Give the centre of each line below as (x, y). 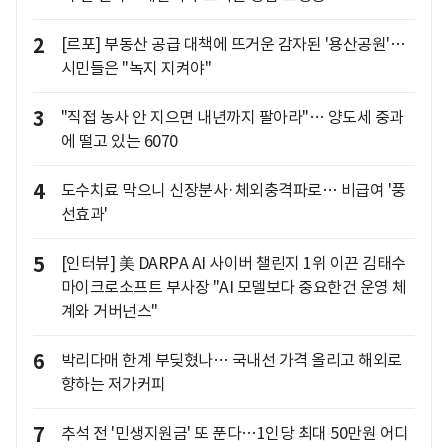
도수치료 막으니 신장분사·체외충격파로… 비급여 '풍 (233, 190)
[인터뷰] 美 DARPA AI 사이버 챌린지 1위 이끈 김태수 (233, 263)
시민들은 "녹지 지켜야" (135, 68)
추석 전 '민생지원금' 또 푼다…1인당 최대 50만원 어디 (234, 433)
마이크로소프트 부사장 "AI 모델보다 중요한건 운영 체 (233, 287)
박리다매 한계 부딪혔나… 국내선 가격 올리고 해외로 (231, 360)
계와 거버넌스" (109, 311)
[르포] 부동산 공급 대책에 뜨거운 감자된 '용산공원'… (232, 44)
